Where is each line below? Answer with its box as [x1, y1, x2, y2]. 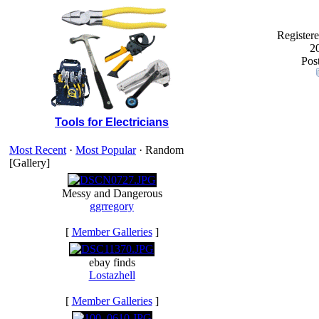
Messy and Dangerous [61, 187, 162, 199]
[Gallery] [9, 157, 50, 169]
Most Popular [75, 144, 136, 156]
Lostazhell [88, 269, 135, 281]
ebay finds [88, 256, 135, 268]
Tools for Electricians [55, 116, 169, 128]
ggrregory [90, 200, 134, 212]
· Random [136, 144, 184, 156]
